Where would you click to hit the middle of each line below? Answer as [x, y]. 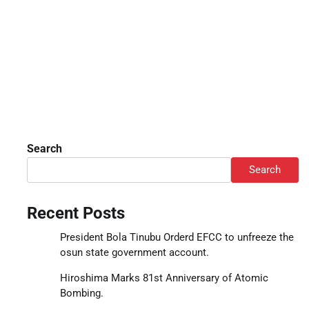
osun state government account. [134, 252]
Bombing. [83, 293]
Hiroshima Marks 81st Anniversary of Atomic [164, 278]
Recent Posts [76, 213]
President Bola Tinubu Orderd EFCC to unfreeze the [177, 237]
